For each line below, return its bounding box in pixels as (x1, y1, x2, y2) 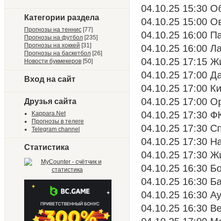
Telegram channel (32, 126, 80, 133)
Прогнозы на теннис (24, 26, 81, 33)
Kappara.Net (32, 110, 66, 117)
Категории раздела (24, 13, 99, 22)
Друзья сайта (24, 97, 76, 106)
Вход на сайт (24, 75, 75, 83)
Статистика (24, 143, 69, 151)
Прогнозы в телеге (32, 118, 84, 125)
